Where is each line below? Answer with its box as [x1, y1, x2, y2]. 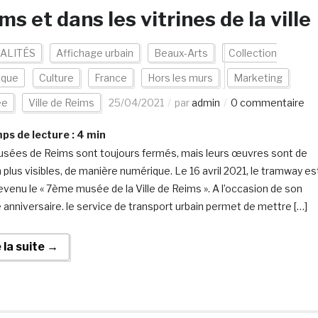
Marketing [233, 72, 283, 84]
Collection [228, 47, 277, 59]
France [94, 72, 127, 84]
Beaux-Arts [153, 47, 208, 59]
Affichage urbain [55, 47, 133, 59]
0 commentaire [230, 97, 305, 109]
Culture [38, 72, 74, 84]
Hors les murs [147, 72, 213, 84]
